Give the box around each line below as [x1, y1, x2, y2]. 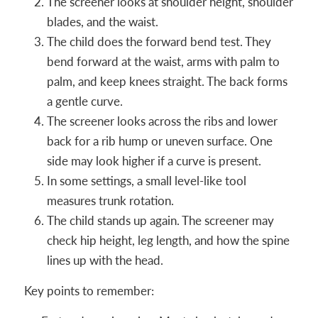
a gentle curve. [46, 93, 123, 109]
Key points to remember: [23, 283, 154, 299]
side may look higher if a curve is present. [46, 153, 261, 169]
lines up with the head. [46, 252, 163, 268]
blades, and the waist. [46, 13, 158, 30]
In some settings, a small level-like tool [46, 172, 246, 189]
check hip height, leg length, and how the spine [46, 232, 290, 248]
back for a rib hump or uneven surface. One [46, 133, 273, 149]
